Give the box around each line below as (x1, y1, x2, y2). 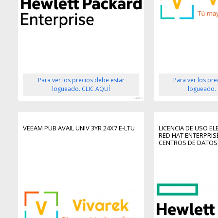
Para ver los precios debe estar (37, 76, 125, 85)
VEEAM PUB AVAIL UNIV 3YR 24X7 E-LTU (23, 124, 135, 133)
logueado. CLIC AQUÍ (52, 85, 110, 93)
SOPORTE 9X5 (158, 153, 199, 162)
